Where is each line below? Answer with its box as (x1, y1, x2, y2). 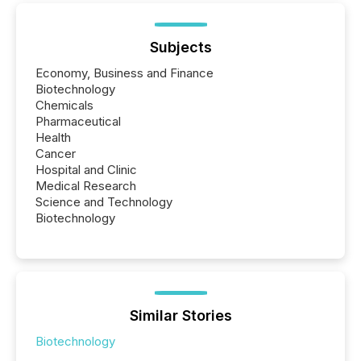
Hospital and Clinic (35, 162, 137, 178)
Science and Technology (35, 194, 172, 210)
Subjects (149, 39, 212, 56)
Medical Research (35, 178, 136, 194)
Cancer (35, 146, 76, 162)
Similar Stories (129, 307, 232, 325)
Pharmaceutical (35, 114, 121, 130)
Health (35, 130, 71, 146)
